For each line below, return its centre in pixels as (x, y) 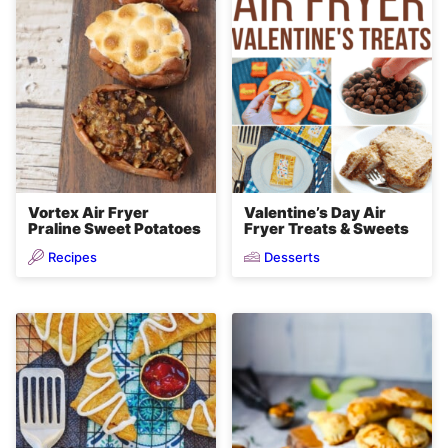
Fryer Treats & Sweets (326, 229)
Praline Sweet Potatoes (114, 229)
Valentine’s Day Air (315, 213)
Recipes (72, 256)
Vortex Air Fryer (88, 213)
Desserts (292, 256)
